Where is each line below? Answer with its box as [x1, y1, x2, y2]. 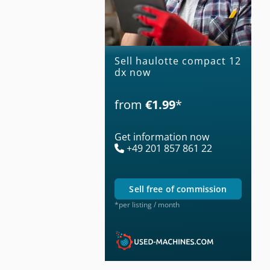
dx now [115, 65, 151, 79]
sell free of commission [134, 183, 227, 195]
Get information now [115, 130, 209, 143]
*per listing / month [115, 199, 180, 210]
